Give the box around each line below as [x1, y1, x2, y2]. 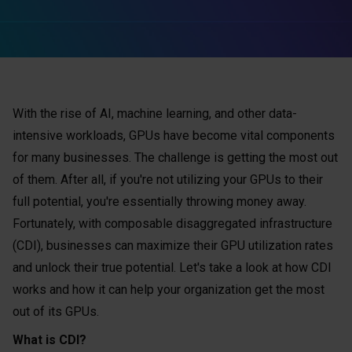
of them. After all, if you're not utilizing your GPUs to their [13, 172, 323, 187]
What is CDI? [13, 332, 86, 347]
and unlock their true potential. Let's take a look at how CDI [13, 260, 332, 275]
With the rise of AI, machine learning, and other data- [13, 106, 297, 121]
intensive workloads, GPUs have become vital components [13, 128, 335, 143]
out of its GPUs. [13, 304, 99, 319]
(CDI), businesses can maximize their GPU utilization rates [13, 238, 333, 253]
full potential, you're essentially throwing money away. [13, 194, 306, 209]
